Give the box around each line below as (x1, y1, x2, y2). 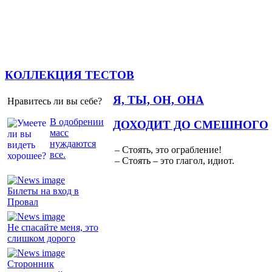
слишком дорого (7, 233, 75, 243)
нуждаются (50, 138, 96, 149)
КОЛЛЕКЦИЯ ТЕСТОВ (5, 69, 134, 82)
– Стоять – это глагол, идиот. (115, 155, 234, 166)
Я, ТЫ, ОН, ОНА (113, 93, 204, 106)
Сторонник (7, 258, 54, 269)
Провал (7, 196, 38, 207)
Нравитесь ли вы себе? (7, 95, 102, 106)
